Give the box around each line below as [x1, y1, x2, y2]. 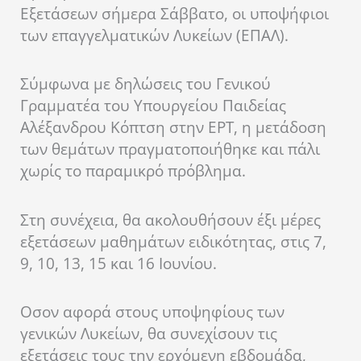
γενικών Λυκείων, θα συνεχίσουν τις [20, 322, 277, 344]
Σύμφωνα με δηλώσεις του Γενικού [20, 73, 271, 95]
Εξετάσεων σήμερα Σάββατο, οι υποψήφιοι [20, 3, 329, 25]
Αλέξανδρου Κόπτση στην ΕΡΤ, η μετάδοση [20, 117, 326, 139]
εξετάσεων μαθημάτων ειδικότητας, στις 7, [20, 230, 326, 252]
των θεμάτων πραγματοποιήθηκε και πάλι [20, 139, 320, 160]
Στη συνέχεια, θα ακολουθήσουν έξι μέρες [20, 209, 321, 230]
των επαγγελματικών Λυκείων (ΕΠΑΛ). [20, 25, 288, 47]
